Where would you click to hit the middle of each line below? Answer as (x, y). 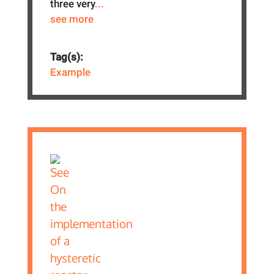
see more (72, 19)
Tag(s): (67, 57)
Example (71, 72)
